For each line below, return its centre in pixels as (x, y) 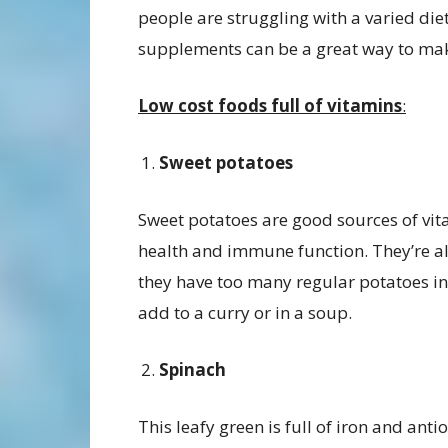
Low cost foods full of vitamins (270, 106)
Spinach (192, 370)
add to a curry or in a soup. (245, 313)
